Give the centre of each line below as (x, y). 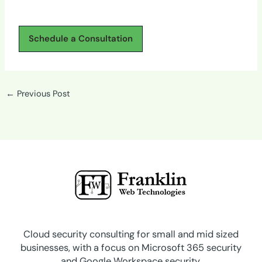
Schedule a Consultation (81, 38)
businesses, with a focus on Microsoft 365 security (131, 247)
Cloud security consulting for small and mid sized (131, 234)
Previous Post (42, 94)
